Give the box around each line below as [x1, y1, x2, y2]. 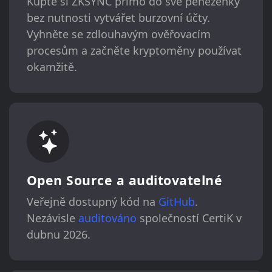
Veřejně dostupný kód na [26, 194, 158, 209]
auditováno [78, 211, 137, 226]
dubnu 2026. [26, 227, 90, 242]
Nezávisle [26, 211, 78, 226]
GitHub [158, 194, 195, 209]
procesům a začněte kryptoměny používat [26, 43, 242, 58]
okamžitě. [26, 59, 77, 75]
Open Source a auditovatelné [26, 171, 223, 189]
